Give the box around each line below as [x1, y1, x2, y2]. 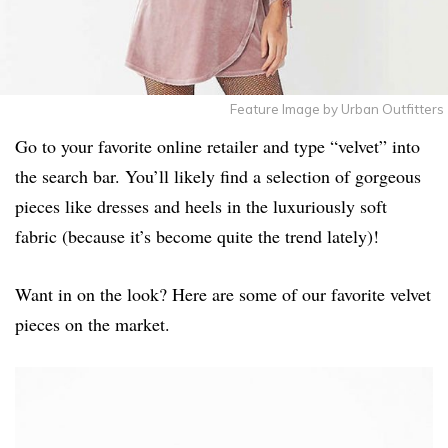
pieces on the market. [15, 311, 170, 336]
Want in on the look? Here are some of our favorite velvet [15, 281, 431, 306]
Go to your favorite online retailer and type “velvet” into [15, 133, 420, 158]
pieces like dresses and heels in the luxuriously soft [15, 193, 387, 218]
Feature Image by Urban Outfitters [230, 100, 444, 117]
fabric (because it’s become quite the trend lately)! [15, 223, 379, 248]
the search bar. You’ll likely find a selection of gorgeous [15, 163, 421, 188]
